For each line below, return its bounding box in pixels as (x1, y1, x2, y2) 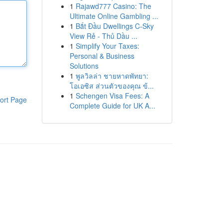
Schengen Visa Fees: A (75, 91, 149, 101)
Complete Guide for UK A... (69, 101, 155, 111)
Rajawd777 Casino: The (75, 1, 151, 11)
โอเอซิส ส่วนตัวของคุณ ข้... (69, 81, 154, 91)
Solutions (69, 61, 99, 71)
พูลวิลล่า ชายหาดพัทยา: (75, 71, 148, 81)
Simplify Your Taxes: (75, 41, 139, 51)
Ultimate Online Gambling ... (69, 11, 158, 21)
